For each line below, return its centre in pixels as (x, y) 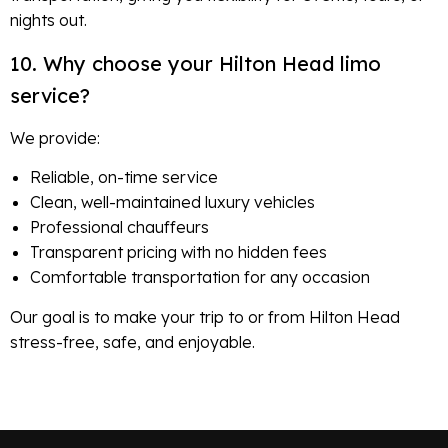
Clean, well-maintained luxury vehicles (172, 202)
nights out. (48, 19)
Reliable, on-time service (124, 177)
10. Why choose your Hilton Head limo (195, 63)
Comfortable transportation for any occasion (200, 277)
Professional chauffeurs (119, 227)
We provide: (55, 138)
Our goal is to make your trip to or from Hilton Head (205, 317)
